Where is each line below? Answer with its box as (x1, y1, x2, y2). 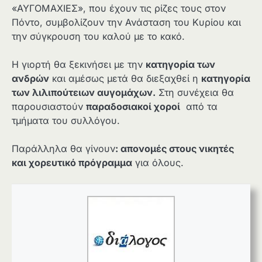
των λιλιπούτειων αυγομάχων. (12, 87, 156, 99)
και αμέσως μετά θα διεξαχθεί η (49, 73, 201, 85)
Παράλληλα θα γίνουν (12, 143, 115, 155)
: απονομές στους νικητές (115, 143, 234, 155)
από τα (180, 101, 218, 113)
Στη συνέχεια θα (156, 87, 234, 99)
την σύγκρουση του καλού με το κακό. (12, 30, 185, 43)
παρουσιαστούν (12, 101, 86, 113)
